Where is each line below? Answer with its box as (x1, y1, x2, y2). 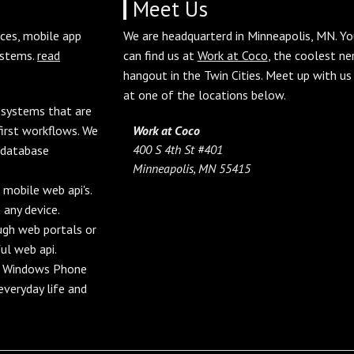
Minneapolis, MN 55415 (132, 160, 250, 176)
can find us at (122, 47, 198, 63)
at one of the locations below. (122, 86, 286, 103)
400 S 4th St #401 (132, 141, 223, 157)
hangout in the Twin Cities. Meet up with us (122, 66, 352, 83)
